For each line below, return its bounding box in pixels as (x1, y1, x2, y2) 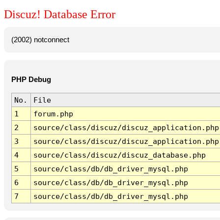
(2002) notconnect (11, 35, 69, 44)
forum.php (33, 110, 73, 118)
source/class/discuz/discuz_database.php (33, 151, 206, 160)
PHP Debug (11, 76, 51, 84)
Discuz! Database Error (4, 8, 115, 21)
